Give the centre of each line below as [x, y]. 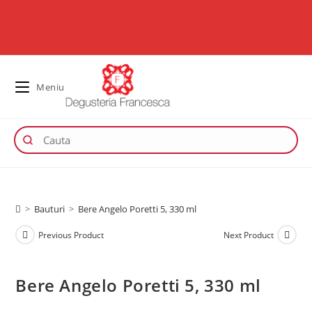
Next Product [248, 235]
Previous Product [71, 235]
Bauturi [50, 209]
